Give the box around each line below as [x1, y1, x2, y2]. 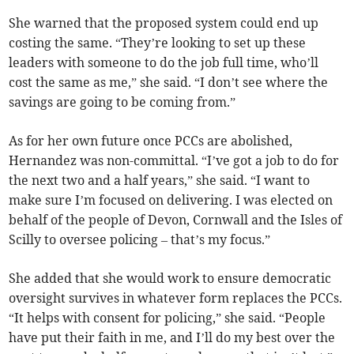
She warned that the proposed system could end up [9, 15, 319, 32]
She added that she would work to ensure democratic [9, 270, 332, 287]
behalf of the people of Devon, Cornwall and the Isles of [9, 212, 343, 228]
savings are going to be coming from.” [9, 94, 236, 111]
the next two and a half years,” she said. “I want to [9, 172, 311, 189]
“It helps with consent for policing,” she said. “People [9, 310, 326, 326]
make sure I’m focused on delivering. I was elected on [9, 192, 333, 209]
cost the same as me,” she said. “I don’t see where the [9, 74, 329, 91]
